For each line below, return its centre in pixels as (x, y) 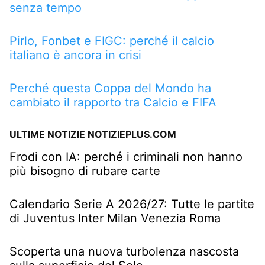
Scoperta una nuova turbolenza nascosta (124, 251)
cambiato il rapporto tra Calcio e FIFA (113, 102)
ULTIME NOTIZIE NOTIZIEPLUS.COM (93, 134)
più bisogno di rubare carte (85, 171)
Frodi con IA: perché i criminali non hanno (126, 156)
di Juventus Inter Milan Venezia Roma (115, 218)
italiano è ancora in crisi (75, 55)
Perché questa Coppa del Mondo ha (110, 88)
